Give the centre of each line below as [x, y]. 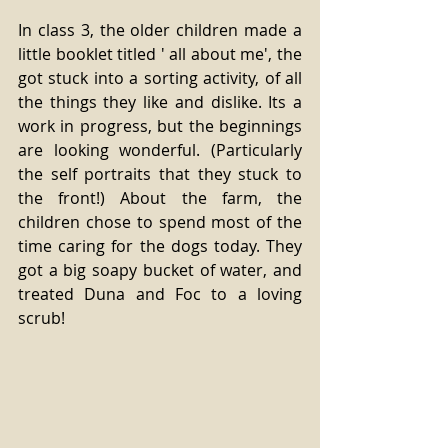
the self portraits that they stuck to [160, 174]
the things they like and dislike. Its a [160, 102]
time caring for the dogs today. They [160, 246]
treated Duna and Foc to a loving [160, 294]
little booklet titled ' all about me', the [160, 54]
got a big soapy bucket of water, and [160, 270]
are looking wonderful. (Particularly [160, 150]
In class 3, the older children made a [160, 30]
